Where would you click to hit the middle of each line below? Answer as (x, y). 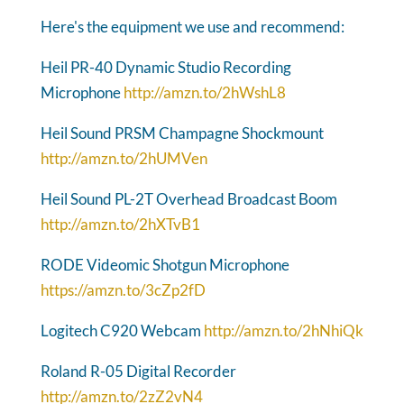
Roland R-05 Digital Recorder (138, 371)
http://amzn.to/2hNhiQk (283, 330)
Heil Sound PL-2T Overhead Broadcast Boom (188, 198)
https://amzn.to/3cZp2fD (123, 289)
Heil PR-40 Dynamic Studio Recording (165, 67)
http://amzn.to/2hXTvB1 (120, 224)
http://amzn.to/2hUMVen (124, 158)
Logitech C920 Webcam (122, 330)
